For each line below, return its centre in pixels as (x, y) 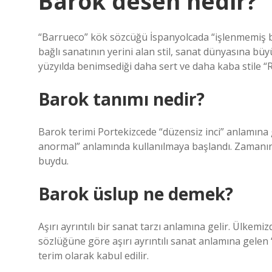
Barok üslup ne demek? (136, 194)
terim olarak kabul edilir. (93, 256)
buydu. (53, 161)
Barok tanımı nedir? (121, 99)
